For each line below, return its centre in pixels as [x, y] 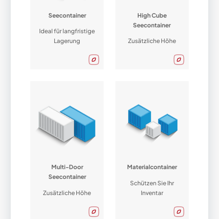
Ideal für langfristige [67, 31]
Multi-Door [67, 167]
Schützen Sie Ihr [152, 183]
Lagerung [67, 41]
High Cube [152, 15]
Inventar [152, 193]
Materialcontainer [152, 167]
